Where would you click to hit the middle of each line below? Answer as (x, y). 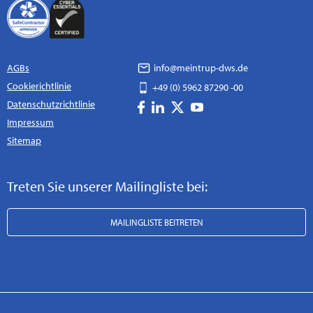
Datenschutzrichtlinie (51, 104)
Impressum (30, 122)
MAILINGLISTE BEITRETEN (156, 222)
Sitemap (24, 140)
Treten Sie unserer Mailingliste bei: (107, 186)
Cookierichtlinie (39, 86)
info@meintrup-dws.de (199, 67)
